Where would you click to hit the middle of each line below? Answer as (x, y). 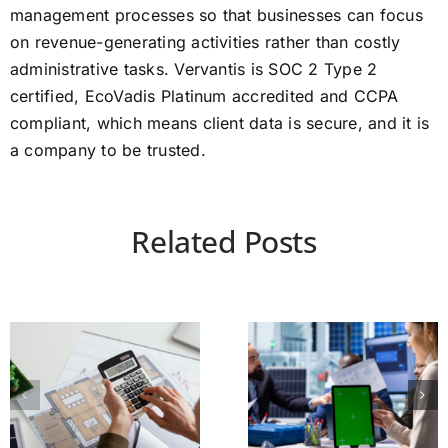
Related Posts (224, 241)
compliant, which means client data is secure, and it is (220, 122)
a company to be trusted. (108, 149)
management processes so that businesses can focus (216, 14)
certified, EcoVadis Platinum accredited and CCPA (204, 95)
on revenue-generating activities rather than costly (205, 41)
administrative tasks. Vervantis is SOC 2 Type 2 (194, 68)
